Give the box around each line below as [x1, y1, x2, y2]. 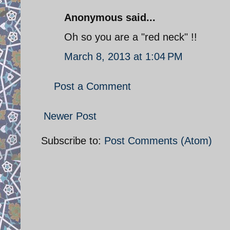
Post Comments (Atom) [104, 135, 212, 146]
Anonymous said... [64, 11, 156, 23]
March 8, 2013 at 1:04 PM [64, 50, 183, 62]
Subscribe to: [41, 135, 104, 146]
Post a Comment [54, 80, 131, 92]
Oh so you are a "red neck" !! [64, 31, 197, 43]
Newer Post [44, 110, 97, 122]
